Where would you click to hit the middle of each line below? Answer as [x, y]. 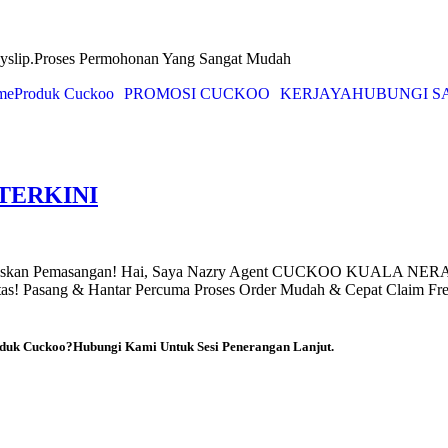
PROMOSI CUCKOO [196, 93]
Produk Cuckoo [63, 93]
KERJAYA [315, 93]
